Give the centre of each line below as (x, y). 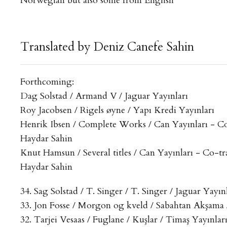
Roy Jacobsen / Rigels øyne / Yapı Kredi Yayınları (117, 110)
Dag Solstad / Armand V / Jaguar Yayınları (104, 96)
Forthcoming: (47, 82)
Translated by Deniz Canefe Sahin (107, 47)
